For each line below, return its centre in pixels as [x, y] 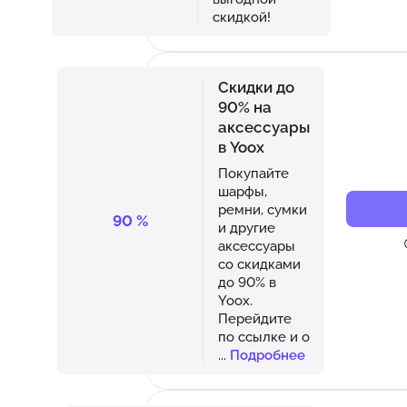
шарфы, [243, 191]
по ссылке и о [264, 336]
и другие [247, 227]
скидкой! [241, 16]
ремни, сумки [263, 209]
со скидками [259, 263]
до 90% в [247, 282]
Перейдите [255, 318]
